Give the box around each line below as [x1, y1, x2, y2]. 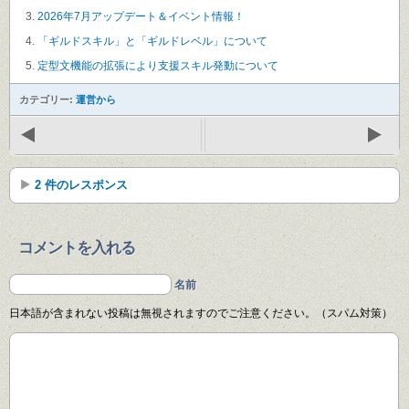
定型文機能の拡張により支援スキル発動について [37, 58, 278, 72]
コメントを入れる [18, 238, 135, 257]
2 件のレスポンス [35, 177, 128, 192]
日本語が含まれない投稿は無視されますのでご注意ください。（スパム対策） [9, 306, 393, 320]
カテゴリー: [19, 93, 76, 105]
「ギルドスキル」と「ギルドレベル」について [37, 34, 267, 47]
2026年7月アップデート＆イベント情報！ [37, 9, 245, 23]
